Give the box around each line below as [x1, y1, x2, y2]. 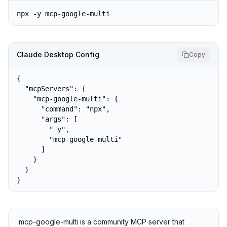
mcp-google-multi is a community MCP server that [19, 217, 184, 226]
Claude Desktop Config [17, 50, 99, 59]
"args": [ [17, 115, 78, 123]
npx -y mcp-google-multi [17, 10, 110, 18]
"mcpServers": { [17, 85, 86, 93]
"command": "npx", [17, 105, 110, 113]
